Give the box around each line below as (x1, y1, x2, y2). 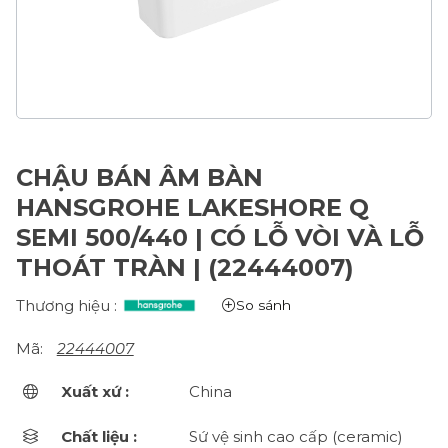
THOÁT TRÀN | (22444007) (15, 252, 354, 282)
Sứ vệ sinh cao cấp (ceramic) (189, 426, 404, 446)
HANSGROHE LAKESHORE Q (15, 192, 369, 222)
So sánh (235, 297, 291, 314)
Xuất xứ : (60, 381, 129, 401)
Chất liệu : (60, 426, 137, 446)
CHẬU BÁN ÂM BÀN (15, 162, 263, 192)
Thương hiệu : (15, 295, 117, 315)
